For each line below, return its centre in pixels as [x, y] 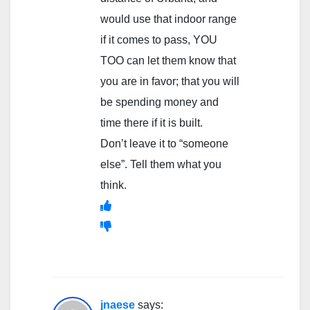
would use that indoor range [168, 19]
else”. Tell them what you [161, 164]
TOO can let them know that [168, 60]
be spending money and [159, 102]
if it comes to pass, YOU [159, 39]
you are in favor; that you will [170, 81]
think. [113, 185]
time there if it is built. [152, 122]
